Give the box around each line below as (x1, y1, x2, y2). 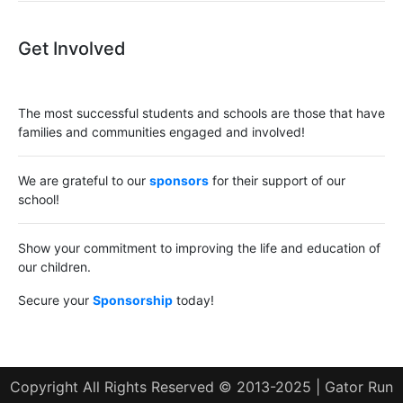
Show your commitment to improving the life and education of (18, 239, 381, 255)
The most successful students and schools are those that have (18, 104, 385, 121)
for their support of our (209, 172, 345, 188)
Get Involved (18, 37, 126, 59)
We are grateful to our (18, 172, 149, 188)
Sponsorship (93, 291, 173, 308)
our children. (18, 258, 91, 274)
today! (173, 291, 214, 308)
